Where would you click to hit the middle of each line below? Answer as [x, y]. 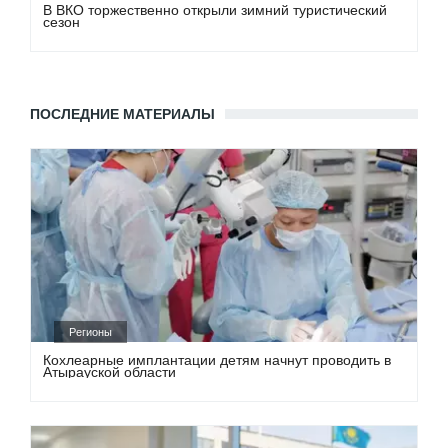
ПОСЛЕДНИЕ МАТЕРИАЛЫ [122, 113]
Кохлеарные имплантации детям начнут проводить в [217, 359]
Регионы [91, 331]
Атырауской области [110, 371]
